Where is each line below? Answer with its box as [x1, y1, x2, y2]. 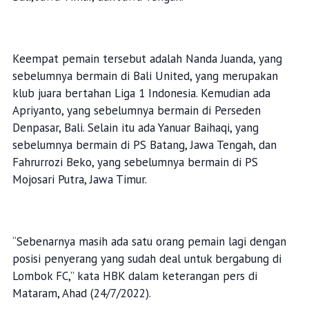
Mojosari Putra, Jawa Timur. [12, 172, 147, 187]
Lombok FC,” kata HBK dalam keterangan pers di [12, 268, 257, 283]
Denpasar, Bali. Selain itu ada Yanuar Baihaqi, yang [12, 120, 259, 135]
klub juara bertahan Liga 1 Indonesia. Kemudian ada [12, 86, 270, 101]
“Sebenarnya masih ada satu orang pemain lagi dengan [12, 234, 286, 249]
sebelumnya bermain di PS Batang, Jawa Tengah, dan [12, 137, 277, 152]
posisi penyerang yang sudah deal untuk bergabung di [12, 251, 281, 266]
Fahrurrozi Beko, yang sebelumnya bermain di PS [12, 154, 258, 170]
